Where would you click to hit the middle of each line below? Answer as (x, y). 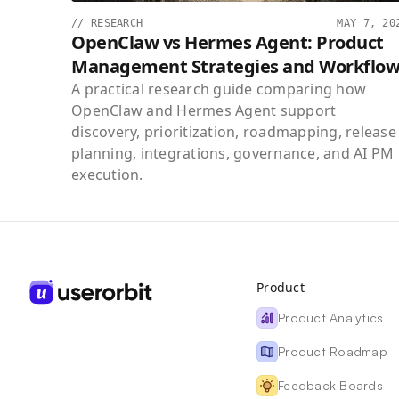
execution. (107, 175)
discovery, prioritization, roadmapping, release (234, 132)
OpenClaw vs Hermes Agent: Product (228, 43)
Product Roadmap (333, 352)
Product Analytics (331, 318)
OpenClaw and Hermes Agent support (204, 111)
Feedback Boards (330, 386)
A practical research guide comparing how (219, 90)
